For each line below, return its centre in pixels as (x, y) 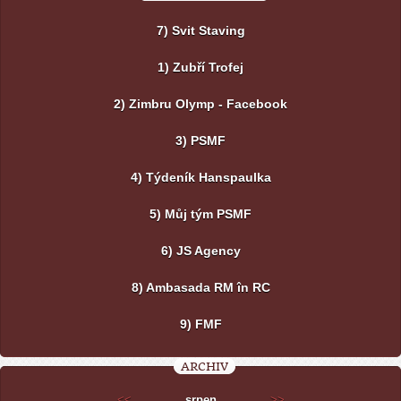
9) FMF (200, 324)
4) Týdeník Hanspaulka (200, 178)
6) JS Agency (200, 251)
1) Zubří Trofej (200, 68)
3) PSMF (200, 141)
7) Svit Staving (200, 31)
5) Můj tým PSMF (200, 214)
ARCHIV (204, 367)
